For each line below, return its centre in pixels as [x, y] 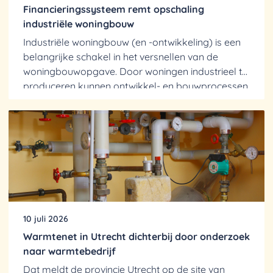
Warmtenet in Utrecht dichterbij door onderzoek [136, 236]
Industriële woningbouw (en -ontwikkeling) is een [132, 42]
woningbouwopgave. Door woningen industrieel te [135, 71]
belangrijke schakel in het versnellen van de [121, 57]
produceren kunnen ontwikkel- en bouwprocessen [136, 86]
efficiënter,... [49, 101]
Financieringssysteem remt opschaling [114, 9]
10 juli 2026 [46, 219]
